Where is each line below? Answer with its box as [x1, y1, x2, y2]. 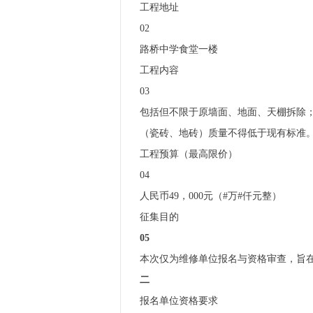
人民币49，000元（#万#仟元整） [140, 191, 282, 201]
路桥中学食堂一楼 [140, 44, 218, 54]
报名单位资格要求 [140, 296, 218, 306]
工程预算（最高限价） [140, 149, 238, 159]
